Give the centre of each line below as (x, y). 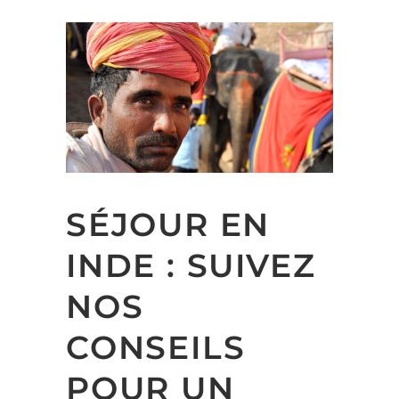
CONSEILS (156, 348)
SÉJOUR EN (168, 225)
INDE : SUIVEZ (191, 266)
